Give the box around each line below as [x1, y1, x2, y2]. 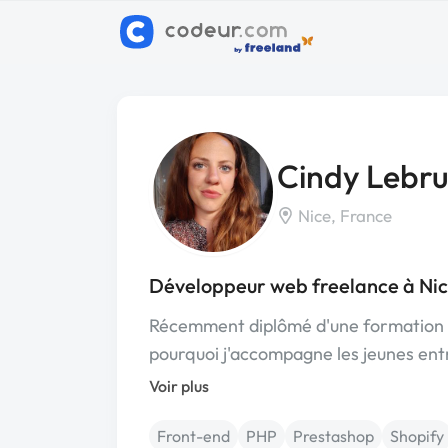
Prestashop [293, 426, 374, 446]
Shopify [390, 426, 444, 446]
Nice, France [294, 204, 392, 226]
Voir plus [149, 376, 209, 396]
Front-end [157, 426, 230, 446]
